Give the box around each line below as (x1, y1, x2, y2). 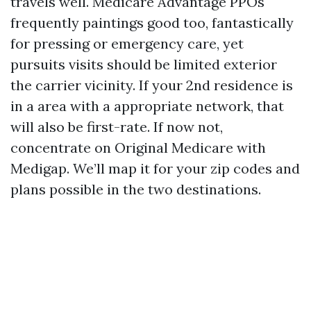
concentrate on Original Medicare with (10, 139, 266, 156)
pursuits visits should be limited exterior (10, 56, 277, 73)
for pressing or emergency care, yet (10, 35, 244, 52)
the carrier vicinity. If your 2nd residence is (10, 76, 293, 94)
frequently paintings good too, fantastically (10, 14, 294, 31)
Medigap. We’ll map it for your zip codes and (10, 160, 300, 177)
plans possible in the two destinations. (10, 180, 261, 198)
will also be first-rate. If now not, (10, 118, 223, 135)
